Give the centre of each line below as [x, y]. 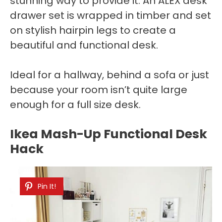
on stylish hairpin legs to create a [93, 30]
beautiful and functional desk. [84, 45]
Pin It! [47, 187]
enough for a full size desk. [75, 105]
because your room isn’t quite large [99, 90]
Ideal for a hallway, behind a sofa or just [110, 75]
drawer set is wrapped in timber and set [111, 16]
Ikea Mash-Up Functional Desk [109, 134]
